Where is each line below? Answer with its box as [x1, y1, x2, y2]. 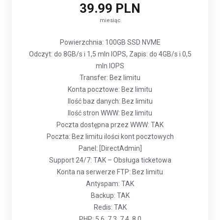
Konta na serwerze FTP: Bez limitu [57, 168, 163, 176]
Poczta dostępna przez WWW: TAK [56, 121, 164, 129]
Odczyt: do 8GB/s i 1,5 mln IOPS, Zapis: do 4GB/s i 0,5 [28, 50, 192, 58]
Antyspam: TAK [86, 180, 134, 188]
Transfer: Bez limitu [80, 74, 140, 82]
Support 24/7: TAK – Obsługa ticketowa [49, 156, 171, 164]
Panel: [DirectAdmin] [78, 144, 142, 152]
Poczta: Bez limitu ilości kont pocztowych [46, 133, 174, 140]
